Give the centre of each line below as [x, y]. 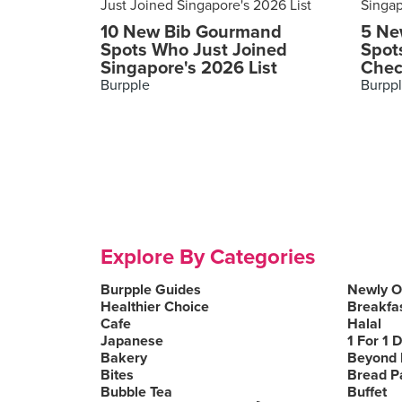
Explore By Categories [208, 257]
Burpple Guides [151, 290]
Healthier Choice [155, 307]
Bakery [124, 358]
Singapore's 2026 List [189, 68]
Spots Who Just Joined [194, 50]
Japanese [132, 341]
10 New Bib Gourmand [191, 32]
